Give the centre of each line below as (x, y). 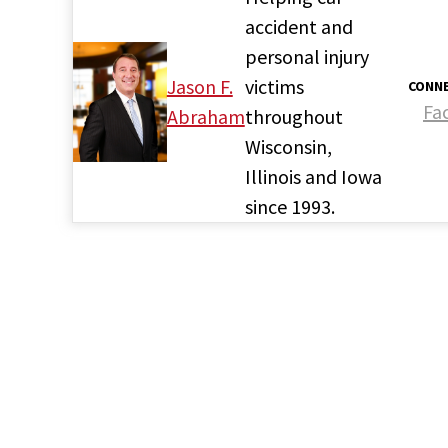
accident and (298, 26)
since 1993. (289, 206)
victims (274, 86)
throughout (293, 116)
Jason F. (199, 86)
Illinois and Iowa (313, 176)
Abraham (205, 116)
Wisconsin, (288, 146)
